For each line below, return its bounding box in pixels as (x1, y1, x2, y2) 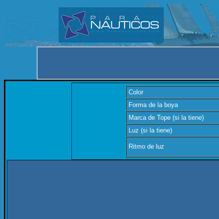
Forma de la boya (128, 101, 178, 109)
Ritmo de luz (128, 143, 164, 150)
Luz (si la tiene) (128, 127, 172, 134)
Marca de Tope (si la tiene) (128, 114, 204, 121)
